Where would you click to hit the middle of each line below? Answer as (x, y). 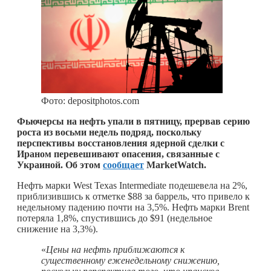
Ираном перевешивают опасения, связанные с (118, 154)
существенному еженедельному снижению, (130, 260)
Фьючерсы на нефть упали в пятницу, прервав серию (133, 121)
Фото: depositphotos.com (90, 100)
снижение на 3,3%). (57, 229)
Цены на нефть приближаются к (115, 249)
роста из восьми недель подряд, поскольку (109, 132)
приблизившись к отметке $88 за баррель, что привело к (133, 196)
